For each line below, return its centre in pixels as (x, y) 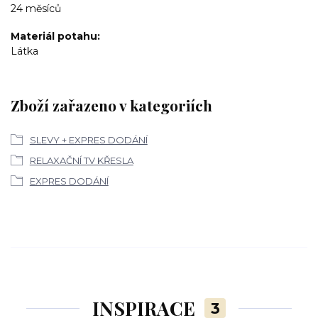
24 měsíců (36, 9)
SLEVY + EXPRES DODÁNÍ (88, 139)
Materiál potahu (54, 36)
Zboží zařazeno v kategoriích (111, 105)
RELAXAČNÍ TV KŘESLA (81, 160)
